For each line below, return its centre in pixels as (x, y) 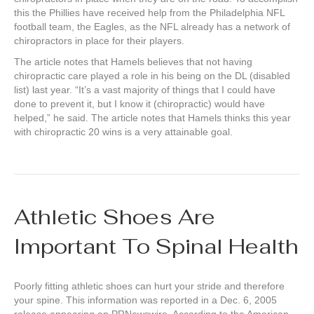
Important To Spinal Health (156, 247)
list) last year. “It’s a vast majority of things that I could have (145, 90)
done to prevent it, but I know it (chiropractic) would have (139, 104)
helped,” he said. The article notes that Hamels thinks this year (152, 118)
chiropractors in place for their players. (99, 41)
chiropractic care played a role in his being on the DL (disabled (152, 76)
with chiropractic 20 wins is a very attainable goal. (123, 132)
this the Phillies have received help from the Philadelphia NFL (149, 13)
